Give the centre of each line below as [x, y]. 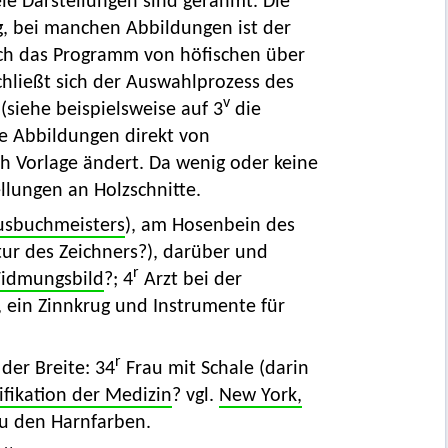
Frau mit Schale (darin [214, 369]
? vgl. [195, 396]
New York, [260, 396]
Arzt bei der [190, 280]
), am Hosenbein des [209, 226]
